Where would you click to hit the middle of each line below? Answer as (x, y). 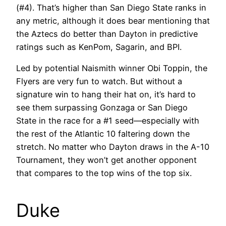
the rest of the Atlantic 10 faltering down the (103, 134)
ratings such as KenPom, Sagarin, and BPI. (99, 47)
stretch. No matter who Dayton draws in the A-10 (113, 147)
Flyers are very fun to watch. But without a (99, 81)
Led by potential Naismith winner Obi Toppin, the (112, 68)
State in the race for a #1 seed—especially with (108, 121)
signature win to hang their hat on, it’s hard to (106, 95)
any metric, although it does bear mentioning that (113, 20)
